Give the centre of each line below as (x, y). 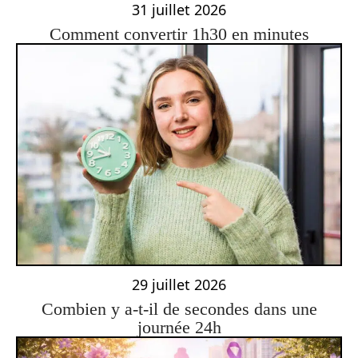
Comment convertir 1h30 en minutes (179, 34)
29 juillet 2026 (179, 284)
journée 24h (179, 327)
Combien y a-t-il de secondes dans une (179, 308)
